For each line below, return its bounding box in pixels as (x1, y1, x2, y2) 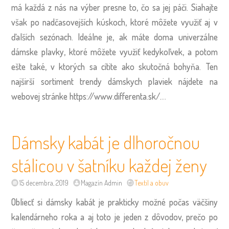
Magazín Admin (80, 178, 122, 187)
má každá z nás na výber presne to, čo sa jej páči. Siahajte (11, 1, 218, 13)
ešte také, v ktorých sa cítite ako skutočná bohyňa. (11, 60, 205, 72)
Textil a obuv (134, 178, 169, 187)
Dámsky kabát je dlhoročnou (11, 130, 200, 153)
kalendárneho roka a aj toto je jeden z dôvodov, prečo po (11, 211, 218, 222)
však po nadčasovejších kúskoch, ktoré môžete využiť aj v (11, 16, 218, 28)
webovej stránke (11, 90, 70, 102)
